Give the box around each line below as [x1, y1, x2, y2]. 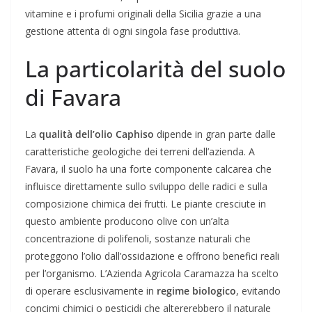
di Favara [25, 81, 121, 112]
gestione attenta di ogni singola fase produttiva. [25, 24, 240, 38]
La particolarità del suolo [25, 53, 286, 84]
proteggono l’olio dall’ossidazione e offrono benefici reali [25, 249, 279, 263]
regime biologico [157, 283, 236, 297]
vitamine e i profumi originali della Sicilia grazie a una [25, 6, 261, 20]
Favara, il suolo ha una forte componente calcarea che [25, 162, 272, 175]
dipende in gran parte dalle [154, 127, 276, 141]
